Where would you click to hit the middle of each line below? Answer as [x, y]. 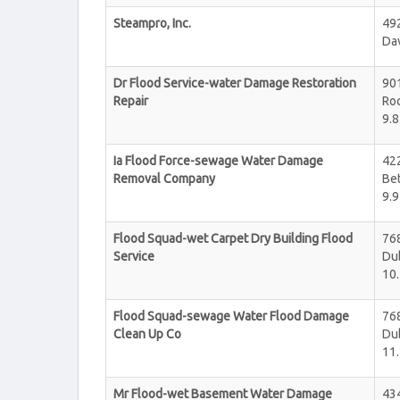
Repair [131, 101]
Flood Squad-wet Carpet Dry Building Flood [233, 238]
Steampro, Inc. [152, 23]
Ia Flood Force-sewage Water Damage [218, 161]
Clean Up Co [147, 334]
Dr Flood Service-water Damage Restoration [235, 83]
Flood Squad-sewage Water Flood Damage [231, 316]
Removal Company [164, 179]
